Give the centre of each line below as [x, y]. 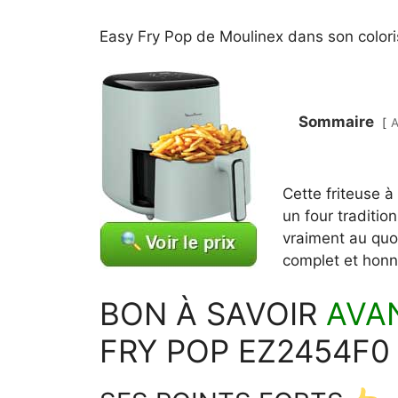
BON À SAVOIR [213, 313]
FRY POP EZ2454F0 [245, 350]
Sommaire [336, 122]
